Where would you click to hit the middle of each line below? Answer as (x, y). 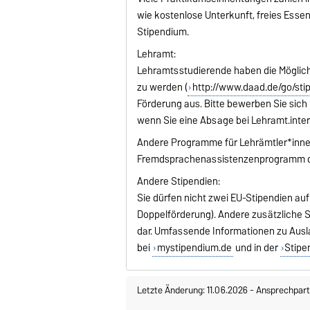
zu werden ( (163, 87)
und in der (256, 247)
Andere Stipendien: (179, 181)
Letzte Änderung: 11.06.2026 (193, 290)
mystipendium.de (194, 247)
